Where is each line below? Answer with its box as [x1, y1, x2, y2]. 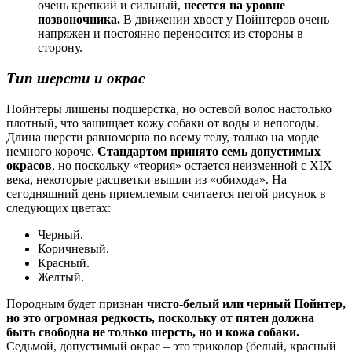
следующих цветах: [6, 200, 111, 214]
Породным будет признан [6, 296, 147, 310]
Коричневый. [38, 241, 109, 255]
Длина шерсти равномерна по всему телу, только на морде [6, 130, 319, 144]
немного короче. [6, 144, 97, 158]
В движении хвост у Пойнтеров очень [120, 13, 329, 27]
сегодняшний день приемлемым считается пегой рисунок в [6, 186, 326, 200]
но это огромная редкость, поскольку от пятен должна [6, 310, 314, 324]
